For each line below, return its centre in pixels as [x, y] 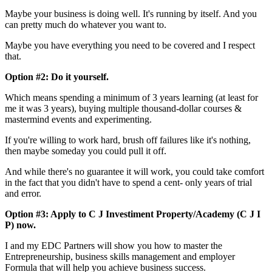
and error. [23, 194]
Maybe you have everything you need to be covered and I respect [130, 46]
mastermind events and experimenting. [78, 120]
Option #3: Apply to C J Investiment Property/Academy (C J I [133, 214]
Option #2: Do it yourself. [57, 77]
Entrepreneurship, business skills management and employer [120, 257]
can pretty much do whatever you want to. [86, 25]
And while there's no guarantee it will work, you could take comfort [134, 172]
